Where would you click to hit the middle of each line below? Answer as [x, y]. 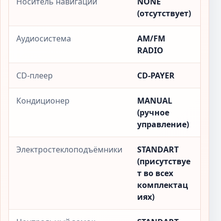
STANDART [158, 149]
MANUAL [155, 101]
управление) [163, 124]
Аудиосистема [44, 38]
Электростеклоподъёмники [69, 149]
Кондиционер [43, 101]
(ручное [153, 112]
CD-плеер [35, 75]
